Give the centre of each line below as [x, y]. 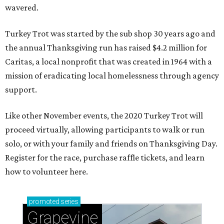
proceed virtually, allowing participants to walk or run [105, 130]
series [69, 202]
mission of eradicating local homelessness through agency [112, 76]
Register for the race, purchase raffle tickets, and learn [105, 158]
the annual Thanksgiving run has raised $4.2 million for [106, 48]
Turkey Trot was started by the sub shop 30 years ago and [110, 34]
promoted [44, 202]
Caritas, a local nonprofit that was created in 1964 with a [108, 62]
